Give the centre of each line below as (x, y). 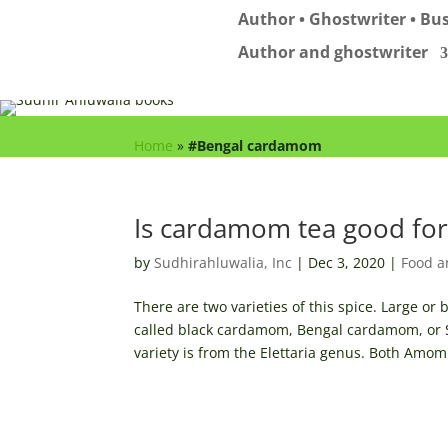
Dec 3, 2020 (347, 262)
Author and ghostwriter (333, 51)
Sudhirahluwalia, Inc (223, 262)
